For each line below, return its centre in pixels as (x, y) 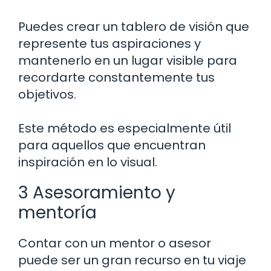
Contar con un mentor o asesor (115, 243)
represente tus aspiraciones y (109, 44)
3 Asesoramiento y (97, 193)
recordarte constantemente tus (116, 78)
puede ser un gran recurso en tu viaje (132, 260)
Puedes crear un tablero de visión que (134, 27)
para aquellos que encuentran (112, 145)
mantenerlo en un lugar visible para (128, 61)
